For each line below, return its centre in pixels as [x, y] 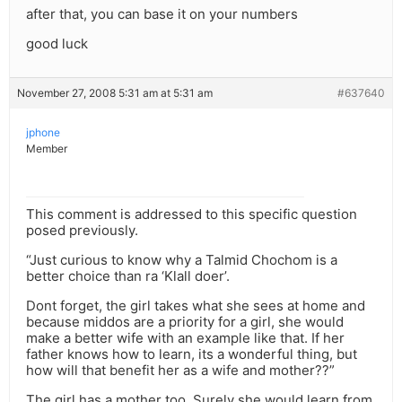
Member [47, 149]
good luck [57, 44]
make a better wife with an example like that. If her [185, 338]
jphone [43, 133]
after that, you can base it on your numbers [162, 14]
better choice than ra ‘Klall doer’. [128, 276]
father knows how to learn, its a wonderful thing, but [192, 354]
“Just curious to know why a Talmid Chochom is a [182, 260]
